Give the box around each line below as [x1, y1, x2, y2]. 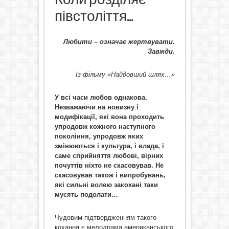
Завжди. [147, 48, 175, 55]
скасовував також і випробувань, [54, 171, 166, 179]
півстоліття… [54, 8, 133, 25]
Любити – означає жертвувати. [63, 38, 175, 45]
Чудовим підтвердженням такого [54, 214, 156, 221]
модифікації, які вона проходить [54, 113, 164, 121]
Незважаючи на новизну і [54, 103, 139, 111]
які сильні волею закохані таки [54, 181, 158, 189]
